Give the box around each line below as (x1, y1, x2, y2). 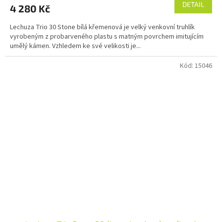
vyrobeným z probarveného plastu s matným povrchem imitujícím (10, 32, 204, 42)
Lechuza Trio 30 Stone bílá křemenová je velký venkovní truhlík (10, 22, 195, 33)
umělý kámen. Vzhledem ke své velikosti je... (10, 41, 141, 52)
